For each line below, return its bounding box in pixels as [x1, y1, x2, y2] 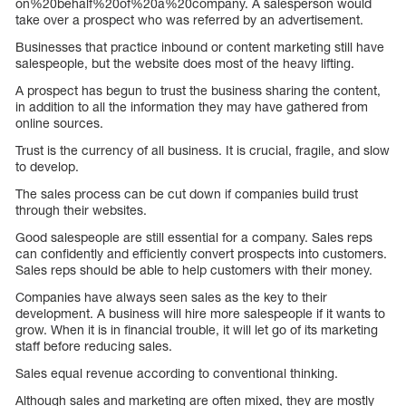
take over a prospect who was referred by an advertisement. [15, 12, 363, 28]
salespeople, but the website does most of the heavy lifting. [15, 55, 354, 72]
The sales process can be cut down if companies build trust [15, 186, 358, 202]
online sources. [15, 115, 103, 131]
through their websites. [15, 202, 147, 218]
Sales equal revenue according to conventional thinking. [15, 365, 338, 382]
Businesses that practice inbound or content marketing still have [15, 39, 384, 55]
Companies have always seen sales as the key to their [15, 289, 327, 305]
